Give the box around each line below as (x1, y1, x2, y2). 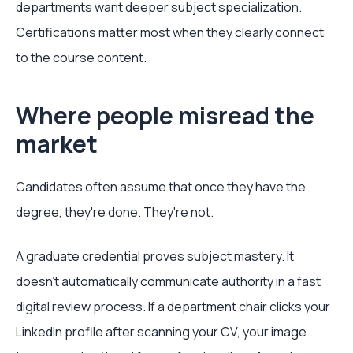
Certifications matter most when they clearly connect (16, 24, 324, 41)
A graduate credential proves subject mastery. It (16, 247, 294, 265)
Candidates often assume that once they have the (16, 178, 306, 195)
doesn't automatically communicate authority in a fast (16, 273, 321, 290)
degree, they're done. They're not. (16, 203, 214, 221)
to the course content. (16, 49, 147, 66)
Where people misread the (16, 99, 314, 132)
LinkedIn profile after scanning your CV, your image (16, 323, 307, 340)
